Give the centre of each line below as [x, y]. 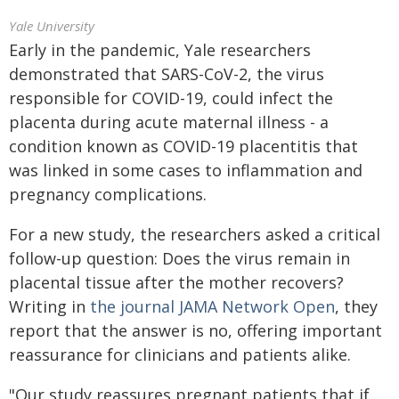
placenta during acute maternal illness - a [169, 122]
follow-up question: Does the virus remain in [179, 258]
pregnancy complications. [108, 194]
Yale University [52, 26]
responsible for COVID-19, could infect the [171, 98]
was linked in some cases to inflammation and [186, 170]
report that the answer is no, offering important [195, 330]
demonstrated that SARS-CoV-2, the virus [167, 74]
